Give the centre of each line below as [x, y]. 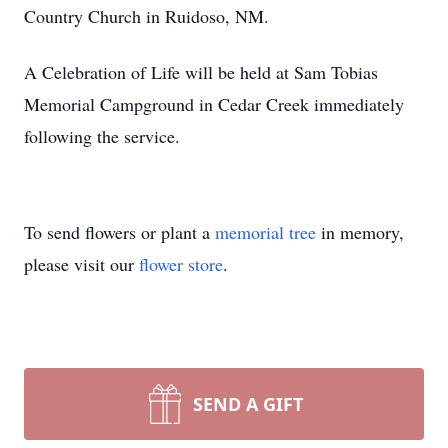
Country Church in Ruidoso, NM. [146, 16]
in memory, [360, 232]
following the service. [102, 136]
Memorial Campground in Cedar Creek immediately [214, 104]
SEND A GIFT [248, 404]
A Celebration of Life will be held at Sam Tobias [201, 72]
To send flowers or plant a [119, 232]
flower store [181, 264]
